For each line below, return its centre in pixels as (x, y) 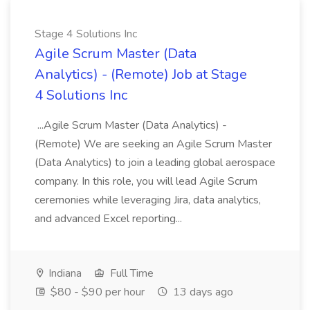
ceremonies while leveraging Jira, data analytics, (148, 200)
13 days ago (202, 292)
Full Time (130, 273)
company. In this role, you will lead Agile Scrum (146, 181)
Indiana (64, 273)
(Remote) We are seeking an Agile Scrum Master (153, 144)
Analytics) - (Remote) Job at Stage (141, 74)
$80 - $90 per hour (96, 292)
